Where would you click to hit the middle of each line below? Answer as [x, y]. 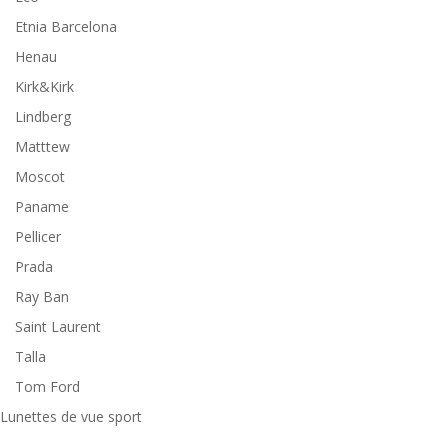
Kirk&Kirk [44, 86]
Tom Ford [47, 386]
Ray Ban [42, 296]
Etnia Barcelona [66, 26]
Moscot [40, 176]
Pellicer [38, 236]
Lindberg [43, 116]
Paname [42, 206]
